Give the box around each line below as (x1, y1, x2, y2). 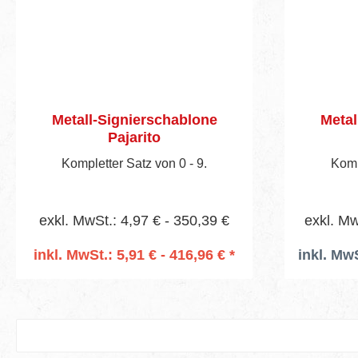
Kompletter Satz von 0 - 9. (62, 156, 207, 170)
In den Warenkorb (81, 269, 188, 284)
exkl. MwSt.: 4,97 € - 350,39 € (39, 212, 229, 229)
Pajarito (108, 129, 161, 145)
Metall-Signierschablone (51, 111, 217, 128)
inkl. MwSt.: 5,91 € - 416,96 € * (34, 246, 235, 263)
